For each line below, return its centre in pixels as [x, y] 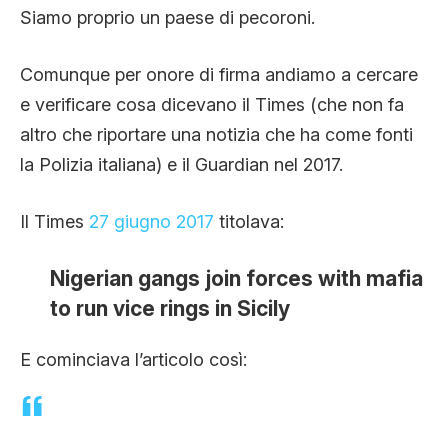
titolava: [251, 221]
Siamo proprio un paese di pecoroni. [167, 17]
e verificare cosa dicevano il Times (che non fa [212, 104]
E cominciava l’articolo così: [133, 359]
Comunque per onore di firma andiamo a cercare [219, 74]
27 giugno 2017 [154, 221]
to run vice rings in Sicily [170, 308]
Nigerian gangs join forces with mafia [236, 278]
